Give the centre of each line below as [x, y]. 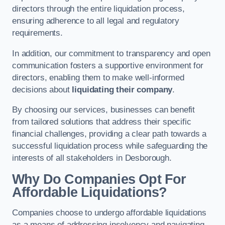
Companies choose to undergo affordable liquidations [109, 213]
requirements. [37, 33]
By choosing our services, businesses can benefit [104, 110]
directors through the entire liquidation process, [98, 9]
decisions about [42, 89]
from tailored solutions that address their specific [102, 122]
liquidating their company [122, 89]
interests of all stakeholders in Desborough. [92, 158]
